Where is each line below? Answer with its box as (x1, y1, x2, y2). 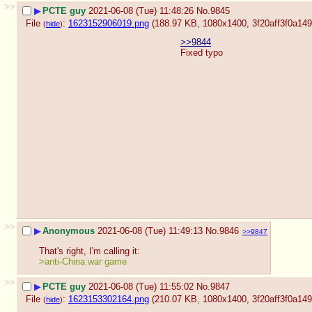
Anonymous (42, 226, 95, 237)
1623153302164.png (68, 293, 149, 304)
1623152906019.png (68, 17, 149, 29)
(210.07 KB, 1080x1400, (152, 293, 252, 304)
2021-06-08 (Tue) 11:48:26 (88, 6, 194, 17)
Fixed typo (180, 47, 223, 58)
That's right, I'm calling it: (39, 246, 140, 257)
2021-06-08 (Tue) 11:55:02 (88, 281, 194, 292)
